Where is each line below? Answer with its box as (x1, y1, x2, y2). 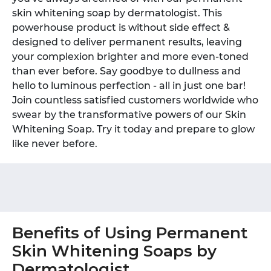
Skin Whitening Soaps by (12, 241, 217, 261)
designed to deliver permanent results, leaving (12, 36, 242, 48)
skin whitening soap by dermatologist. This (12, 7, 222, 19)
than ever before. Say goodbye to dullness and (12, 65, 241, 77)
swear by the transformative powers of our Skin (12, 109, 246, 120)
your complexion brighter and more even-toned (12, 51, 249, 62)
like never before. (12, 138, 97, 149)
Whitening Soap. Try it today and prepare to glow (12, 123, 255, 135)
